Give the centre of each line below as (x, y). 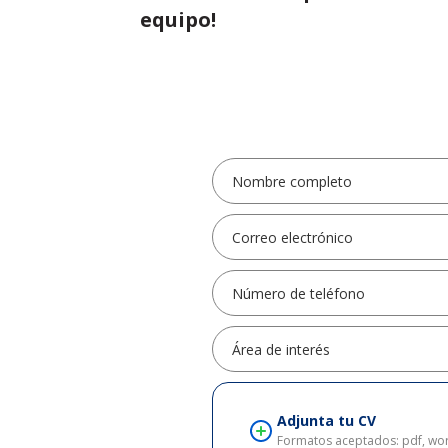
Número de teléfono (299, 293)
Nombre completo (292, 181)
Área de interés (281, 349)
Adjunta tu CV (326, 420)
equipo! (178, 19)
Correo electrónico (293, 237)
